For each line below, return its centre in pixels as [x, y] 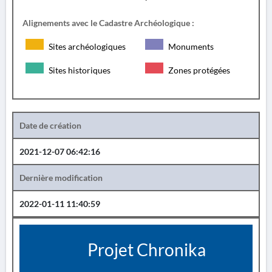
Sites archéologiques [86, 46]
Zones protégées [198, 70]
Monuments [190, 46]
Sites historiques [79, 70]
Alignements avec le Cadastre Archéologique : [108, 23]
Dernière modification [61, 178]
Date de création [50, 125]
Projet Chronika [145, 250]
